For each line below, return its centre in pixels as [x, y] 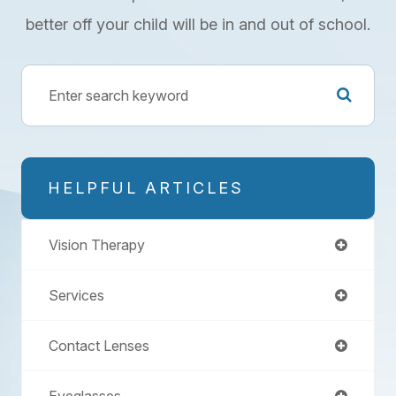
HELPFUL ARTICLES [146, 187]
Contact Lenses [99, 345]
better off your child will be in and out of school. [198, 24]
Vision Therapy [97, 244]
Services [76, 295]
